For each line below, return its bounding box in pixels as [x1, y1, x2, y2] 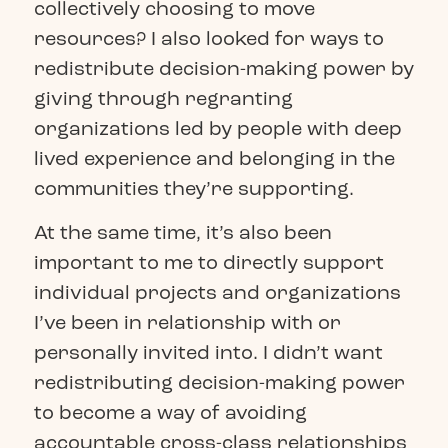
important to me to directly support [33, 250, 384, 276]
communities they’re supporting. [33, 175, 354, 201]
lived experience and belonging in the [33, 145, 395, 171]
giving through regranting [33, 85, 293, 111]
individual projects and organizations [33, 280, 401, 306]
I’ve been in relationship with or [33, 310, 341, 336]
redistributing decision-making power [33, 370, 405, 396]
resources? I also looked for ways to [33, 25, 384, 51]
